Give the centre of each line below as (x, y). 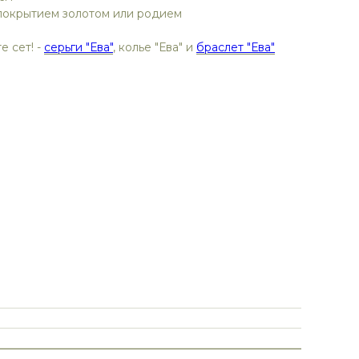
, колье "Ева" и (155, 48)
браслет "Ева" (236, 48)
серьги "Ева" (79, 48)
